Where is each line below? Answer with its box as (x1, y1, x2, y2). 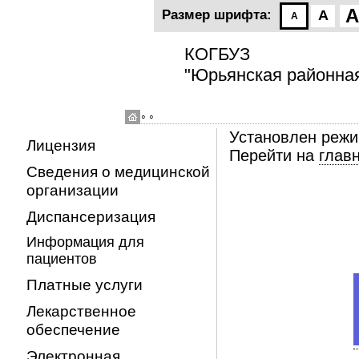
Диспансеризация (26, 208, 155, 225)
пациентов (26, 251, 97, 267)
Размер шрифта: (162, 7, 272, 22)
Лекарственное (26, 302, 136, 320)
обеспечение (26, 321, 120, 338)
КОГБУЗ (184, 44, 250, 64)
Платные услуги (26, 276, 143, 293)
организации (26, 181, 119, 199)
